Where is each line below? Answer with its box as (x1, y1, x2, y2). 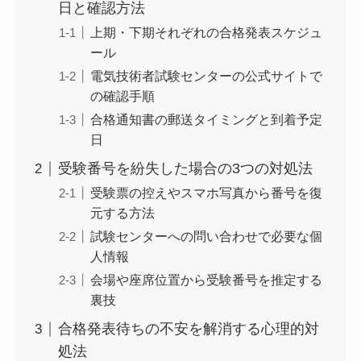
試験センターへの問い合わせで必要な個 (89, 229, 322, 244)
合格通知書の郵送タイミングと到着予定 (89, 112, 322, 127)
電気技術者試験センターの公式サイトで (89, 68, 322, 84)
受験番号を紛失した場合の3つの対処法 (57, 160, 313, 177)
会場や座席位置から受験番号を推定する (89, 272, 322, 288)
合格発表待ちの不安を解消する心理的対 (57, 321, 319, 338)
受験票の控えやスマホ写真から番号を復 (89, 185, 322, 201)
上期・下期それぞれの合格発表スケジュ (89, 25, 322, 40)
